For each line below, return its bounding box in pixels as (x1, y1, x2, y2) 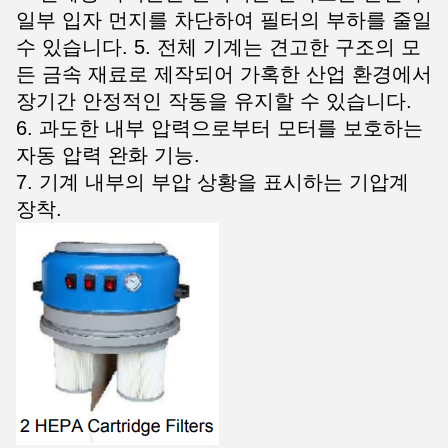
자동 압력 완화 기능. (16, 144, 200, 166)
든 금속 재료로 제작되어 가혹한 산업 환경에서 (16, 63, 432, 85)
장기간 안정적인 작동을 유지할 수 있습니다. (16, 90, 412, 112)
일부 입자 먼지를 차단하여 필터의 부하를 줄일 (16, 9, 432, 31)
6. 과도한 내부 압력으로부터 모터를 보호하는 (16, 117, 423, 139)
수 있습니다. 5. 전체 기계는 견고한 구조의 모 (16, 36, 421, 58)
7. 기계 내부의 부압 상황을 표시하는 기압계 (16, 171, 409, 193)
